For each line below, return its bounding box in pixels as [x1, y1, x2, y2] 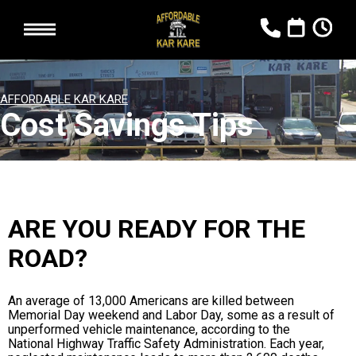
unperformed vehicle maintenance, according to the [8, 322, 290, 337]
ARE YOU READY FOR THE [8, 214, 305, 244]
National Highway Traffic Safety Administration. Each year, [8, 336, 324, 351]
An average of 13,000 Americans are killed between [8, 293, 294, 308]
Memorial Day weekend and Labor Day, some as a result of [8, 308, 335, 323]
